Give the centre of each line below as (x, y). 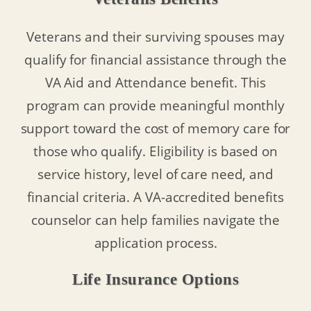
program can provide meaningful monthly (155, 106)
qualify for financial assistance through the (155, 60)
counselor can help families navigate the (155, 220)
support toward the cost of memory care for (155, 128)
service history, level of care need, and (155, 174)
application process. (155, 243)
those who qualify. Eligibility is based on (155, 151)
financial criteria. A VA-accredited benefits (155, 197)
